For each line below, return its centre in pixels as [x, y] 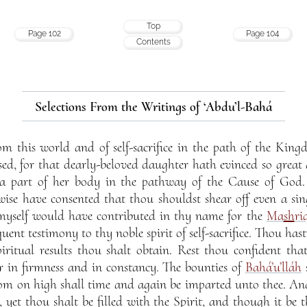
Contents [153, 41]
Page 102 [44, 33]
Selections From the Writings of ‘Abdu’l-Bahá [153, 107]
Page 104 [262, 33]
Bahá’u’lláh [273, 268]
